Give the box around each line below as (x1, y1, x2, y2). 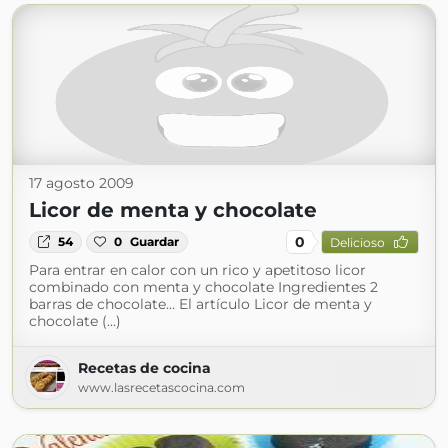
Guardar (130, 234, 180, 249)
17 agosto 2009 (29, 174, 134, 192)
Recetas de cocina (78, 359, 211, 377)
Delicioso (329, 234, 385, 250)
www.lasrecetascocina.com (78, 380, 245, 395)
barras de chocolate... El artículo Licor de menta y (29, 295, 372, 313)
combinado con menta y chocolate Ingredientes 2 (29, 278, 378, 296)
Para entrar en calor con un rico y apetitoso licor (29, 261, 366, 279)
